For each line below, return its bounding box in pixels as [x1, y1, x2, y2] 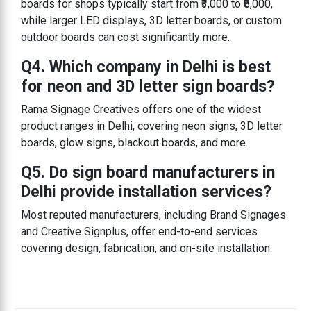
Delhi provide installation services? [21, 182, 271, 201]
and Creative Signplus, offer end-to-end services [21, 224, 258, 238]
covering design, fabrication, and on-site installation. [21, 241, 272, 255]
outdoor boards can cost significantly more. [21, 30, 230, 44]
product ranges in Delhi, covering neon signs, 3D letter [21, 119, 283, 133]
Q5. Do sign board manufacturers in [21, 162, 275, 182]
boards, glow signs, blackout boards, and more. [21, 135, 248, 149]
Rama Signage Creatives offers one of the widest [21, 102, 261, 116]
